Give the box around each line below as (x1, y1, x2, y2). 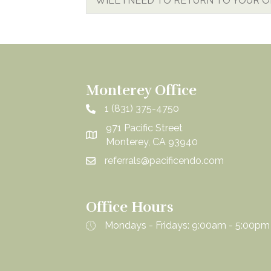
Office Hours (86, 198, 174, 216)
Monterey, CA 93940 (106, 136, 198, 148)
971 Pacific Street (106, 122, 183, 134)
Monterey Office (86, 81, 197, 99)
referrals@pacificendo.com (105, 155, 224, 166)
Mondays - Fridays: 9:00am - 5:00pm (105, 220, 270, 231)
